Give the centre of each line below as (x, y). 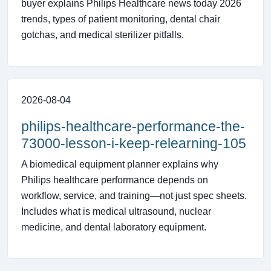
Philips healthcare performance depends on (115, 180)
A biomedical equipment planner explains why (120, 165)
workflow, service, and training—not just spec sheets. (134, 196)
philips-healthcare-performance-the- (133, 127)
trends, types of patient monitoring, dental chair (121, 19)
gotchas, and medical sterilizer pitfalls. (103, 35)
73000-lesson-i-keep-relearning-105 (134, 144)
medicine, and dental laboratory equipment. (114, 227)
